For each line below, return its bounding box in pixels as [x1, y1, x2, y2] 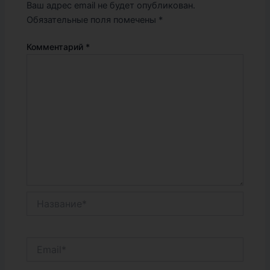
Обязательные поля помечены [27, 14, 159, 25]
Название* [26, 192, 70, 202]
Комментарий [27, 42, 86, 52]
